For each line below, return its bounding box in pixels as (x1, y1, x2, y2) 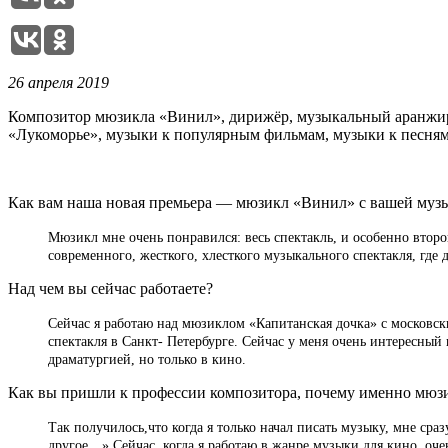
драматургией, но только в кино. (48, 351, 246, 367)
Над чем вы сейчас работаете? (8, 279, 213, 297)
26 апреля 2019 (8, 73, 109, 91)
